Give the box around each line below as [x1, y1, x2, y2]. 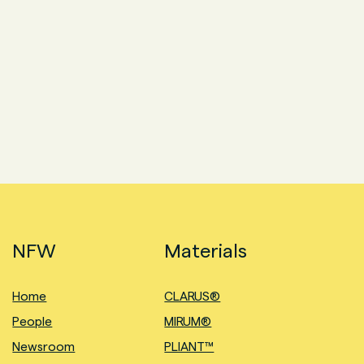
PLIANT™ [164, 340, 214, 353]
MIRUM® [164, 314, 212, 328]
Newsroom [12, 340, 76, 353]
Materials [164, 240, 248, 262]
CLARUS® [164, 289, 221, 303]
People [12, 314, 53, 328]
